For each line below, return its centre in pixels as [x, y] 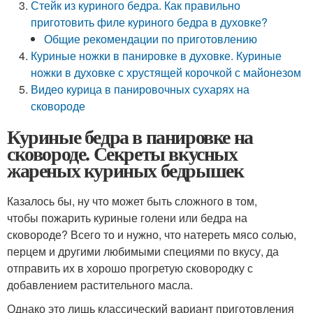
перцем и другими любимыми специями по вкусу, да [143, 251]
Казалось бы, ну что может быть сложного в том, [132, 201]
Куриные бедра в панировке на [130, 137]
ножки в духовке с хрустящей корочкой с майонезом [166, 72]
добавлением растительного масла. [100, 285]
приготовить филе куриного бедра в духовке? [150, 22]
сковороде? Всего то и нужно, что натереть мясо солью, [152, 234]
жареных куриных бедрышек [125, 170]
